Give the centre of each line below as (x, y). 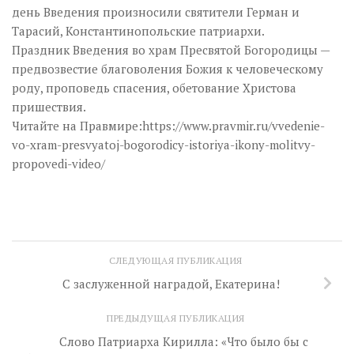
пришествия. (49, 106)
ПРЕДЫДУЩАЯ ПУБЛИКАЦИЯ (177, 318)
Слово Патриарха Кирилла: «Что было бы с (183, 341)
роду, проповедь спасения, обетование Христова (154, 87)
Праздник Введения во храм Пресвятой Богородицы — (171, 49)
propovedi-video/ (58, 163)
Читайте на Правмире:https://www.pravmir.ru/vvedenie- (168, 125)
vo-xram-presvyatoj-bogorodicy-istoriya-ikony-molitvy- (164, 144)
